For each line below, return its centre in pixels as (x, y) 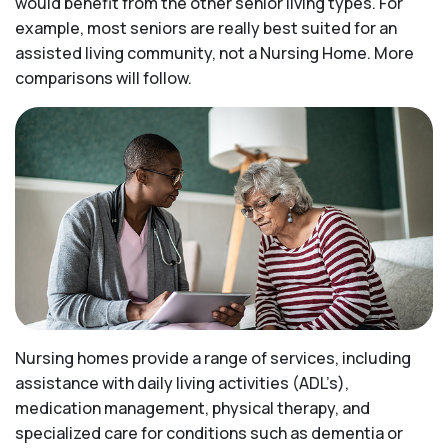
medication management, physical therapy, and (192, 408)
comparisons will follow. (103, 78)
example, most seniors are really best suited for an (206, 28)
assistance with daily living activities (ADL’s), (182, 383)
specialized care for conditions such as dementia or (209, 433)
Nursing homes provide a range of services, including (213, 358)
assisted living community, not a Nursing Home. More (214, 53)
